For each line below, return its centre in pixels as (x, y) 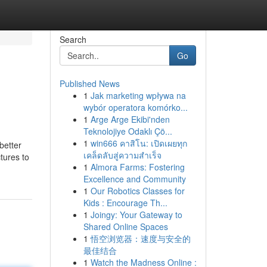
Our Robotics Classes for (137, 191)
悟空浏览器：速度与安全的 (140, 238)
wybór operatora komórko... (135, 107)
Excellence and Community (134, 179)
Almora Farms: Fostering (137, 167)
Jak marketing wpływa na (138, 95)
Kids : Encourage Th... (125, 203)
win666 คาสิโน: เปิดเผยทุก (139, 143)
